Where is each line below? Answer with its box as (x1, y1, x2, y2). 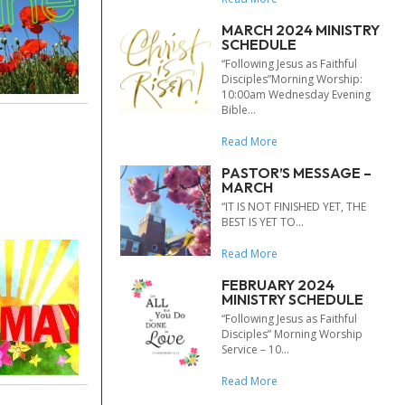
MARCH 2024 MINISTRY (221, 21, 380, 39)
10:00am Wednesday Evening (221, 87, 371, 102)
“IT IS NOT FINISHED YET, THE (221, 199, 366, 214)
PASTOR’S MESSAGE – (221, 164, 372, 182)
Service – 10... (221, 342, 289, 357)
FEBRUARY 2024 (221, 276, 334, 294)
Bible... (221, 102, 256, 118)
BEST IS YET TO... (221, 214, 304, 230)
